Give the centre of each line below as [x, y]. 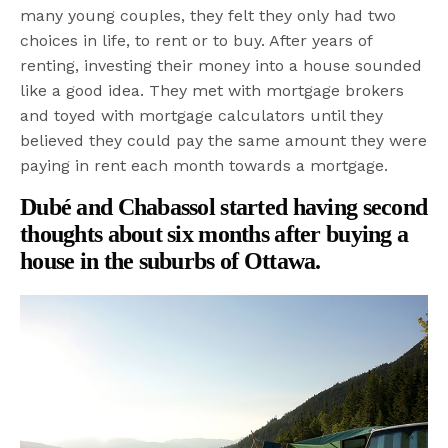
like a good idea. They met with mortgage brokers [212, 90]
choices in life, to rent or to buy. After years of [196, 40]
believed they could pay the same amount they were [224, 140]
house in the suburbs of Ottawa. [170, 260]
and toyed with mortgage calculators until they [202, 115]
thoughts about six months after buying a [214, 233]
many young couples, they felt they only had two [208, 15]
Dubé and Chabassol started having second [224, 206]
